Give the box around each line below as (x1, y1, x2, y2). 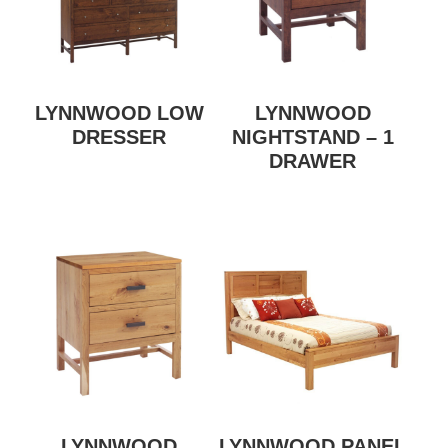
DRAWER (269, 150, 357, 173)
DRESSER (72, 126, 167, 149)
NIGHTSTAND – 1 (231, 126, 394, 149)
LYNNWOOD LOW (34, 102, 204, 125)
